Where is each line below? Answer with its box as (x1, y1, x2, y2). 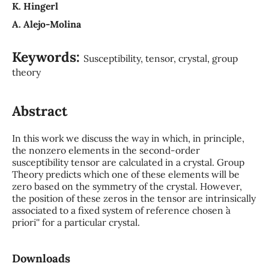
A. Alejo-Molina (11, 17, 81, 30)
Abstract (11, 101, 67, 119)
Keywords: (11, 47, 83, 65)
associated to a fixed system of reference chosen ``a (11, 204, 231, 216)
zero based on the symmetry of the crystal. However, (11, 180, 242, 192)
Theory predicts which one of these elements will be (11, 168, 240, 180)
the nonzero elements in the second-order (11, 144, 200, 156)
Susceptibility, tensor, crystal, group (83, 52, 238, 64)
